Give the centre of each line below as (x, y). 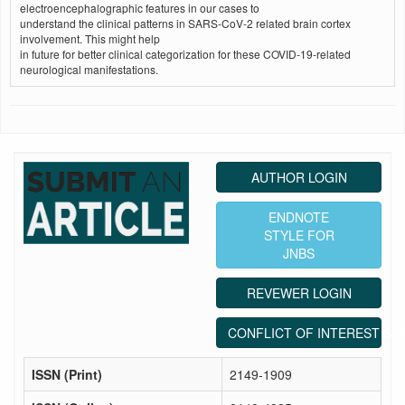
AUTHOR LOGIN (299, 177)
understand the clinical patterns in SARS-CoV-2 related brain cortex (185, 23)
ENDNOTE (299, 217)
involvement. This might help (90, 38)
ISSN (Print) (67, 374)
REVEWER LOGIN (299, 293)
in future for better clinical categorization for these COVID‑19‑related (185, 54)
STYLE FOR (299, 235)
